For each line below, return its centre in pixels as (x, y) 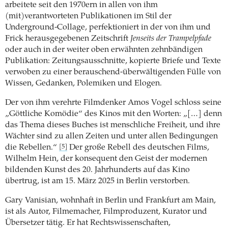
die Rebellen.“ (32, 147)
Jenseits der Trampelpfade (171, 38)
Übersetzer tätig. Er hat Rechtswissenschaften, (88, 223)
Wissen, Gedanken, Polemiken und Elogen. (83, 83)
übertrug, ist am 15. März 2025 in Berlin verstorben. (97, 181)
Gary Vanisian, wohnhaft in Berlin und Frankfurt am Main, (110, 200)
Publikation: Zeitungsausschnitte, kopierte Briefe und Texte (113, 61)
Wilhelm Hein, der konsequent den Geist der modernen (106, 159)
